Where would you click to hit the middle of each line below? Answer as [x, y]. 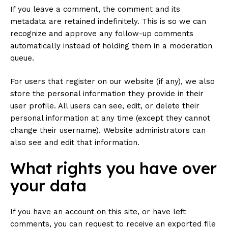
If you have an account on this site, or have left [98, 212]
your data [48, 186]
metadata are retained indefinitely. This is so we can [108, 21]
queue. [22, 58]
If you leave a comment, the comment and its [95, 9]
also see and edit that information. [75, 142]
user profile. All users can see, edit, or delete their [105, 106]
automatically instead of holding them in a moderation [111, 46]
